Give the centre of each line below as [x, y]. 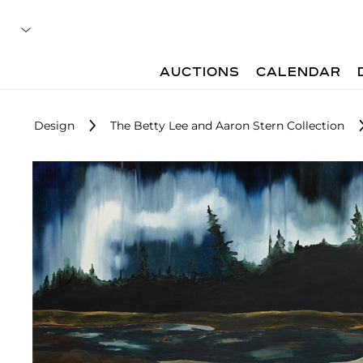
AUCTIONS [200, 73]
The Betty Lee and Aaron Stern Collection [227, 126]
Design [54, 126]
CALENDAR [299, 73]
